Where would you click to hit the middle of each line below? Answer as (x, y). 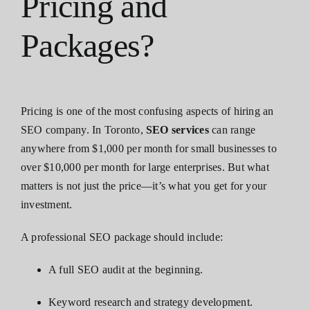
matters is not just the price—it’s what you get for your (144, 185)
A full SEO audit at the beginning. (126, 269)
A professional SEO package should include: (122, 237)
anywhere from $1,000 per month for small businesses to (149, 148)
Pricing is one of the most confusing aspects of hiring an (147, 111)
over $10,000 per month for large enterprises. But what (145, 167)
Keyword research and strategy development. (151, 302)
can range (232, 129)
